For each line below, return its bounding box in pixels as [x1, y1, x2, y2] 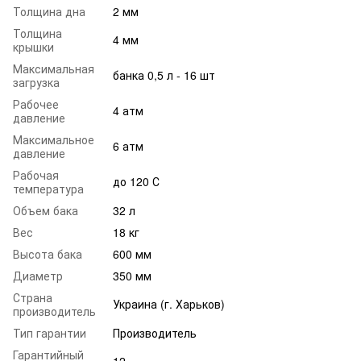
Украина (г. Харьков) [113, 296, 225, 313]
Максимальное [13, 131, 94, 148]
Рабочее [13, 96, 59, 113]
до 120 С [113, 173, 160, 190]
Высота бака [13, 246, 82, 263]
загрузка [13, 74, 60, 91]
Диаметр [13, 268, 63, 284]
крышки [13, 39, 54, 56]
